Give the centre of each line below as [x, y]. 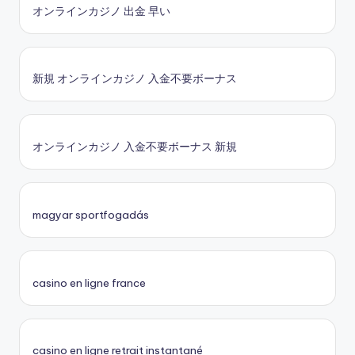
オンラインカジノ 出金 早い [101, 11]
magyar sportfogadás [91, 214]
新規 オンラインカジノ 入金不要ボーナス [135, 79]
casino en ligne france [89, 282]
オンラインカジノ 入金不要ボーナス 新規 [135, 147]
